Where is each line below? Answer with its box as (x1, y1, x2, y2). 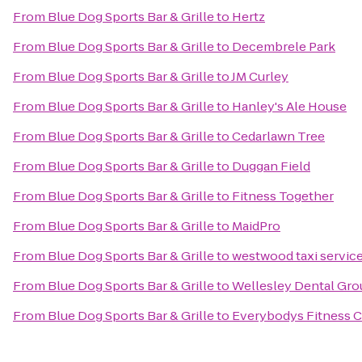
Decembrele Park (232, 38, 335, 55)
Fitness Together (232, 187, 334, 204)
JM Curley (231, 68, 288, 85)
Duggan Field (232, 158, 310, 175)
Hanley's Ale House (232, 98, 347, 115)
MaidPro (232, 217, 280, 234)
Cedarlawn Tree (232, 128, 325, 145)
